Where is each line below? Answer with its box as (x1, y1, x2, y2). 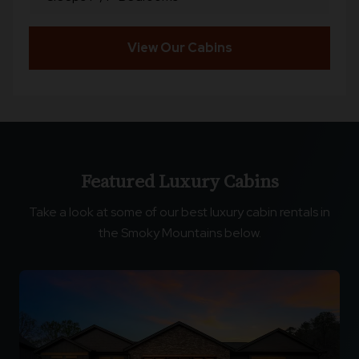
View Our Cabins (127, 39, 232, 57)
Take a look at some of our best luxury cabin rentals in (29, 204, 330, 221)
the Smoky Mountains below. (98, 224, 261, 242)
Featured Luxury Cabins (80, 168, 279, 195)
